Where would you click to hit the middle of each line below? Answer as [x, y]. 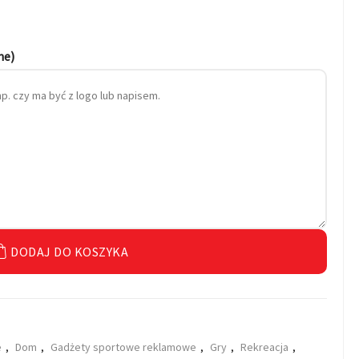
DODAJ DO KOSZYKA [70, 251]
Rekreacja [265, 347]
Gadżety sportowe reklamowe [124, 347]
